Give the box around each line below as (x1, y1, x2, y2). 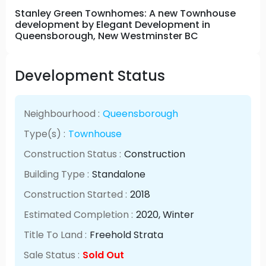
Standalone (92, 167, 146, 181)
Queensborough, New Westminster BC (15, 28, 198, 43)
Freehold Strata (90, 227, 164, 242)
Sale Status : (24, 248, 80, 262)
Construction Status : (24, 147, 122, 161)
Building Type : (24, 167, 90, 181)
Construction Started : (24, 187, 128, 201)
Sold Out (83, 248, 125, 262)
